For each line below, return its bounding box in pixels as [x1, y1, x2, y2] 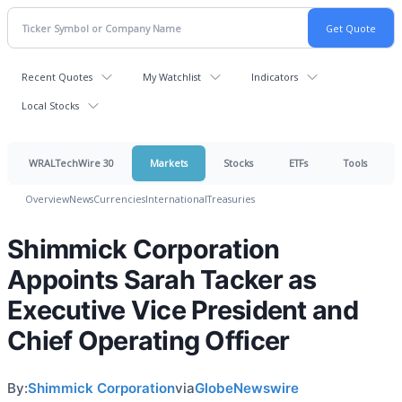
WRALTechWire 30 [29, 156, 114, 170]
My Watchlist [143, 70, 201, 83]
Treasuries [207, 192, 255, 205]
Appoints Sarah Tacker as [7, 264, 317, 295]
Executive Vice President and [7, 294, 358, 326]
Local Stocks [22, 99, 79, 112]
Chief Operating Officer [7, 325, 290, 356]
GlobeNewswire [195, 380, 299, 397]
